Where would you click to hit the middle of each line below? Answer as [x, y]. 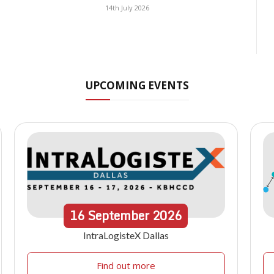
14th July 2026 [127, 8]
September [119, 216]
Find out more [126, 266]
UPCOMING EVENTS [137, 86]
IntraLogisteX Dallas [126, 235]
